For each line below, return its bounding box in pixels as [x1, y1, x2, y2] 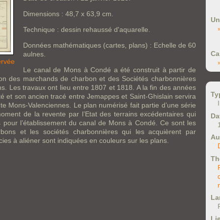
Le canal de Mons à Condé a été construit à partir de [23, 66, 196, 74]
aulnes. [23, 50, 46, 58]
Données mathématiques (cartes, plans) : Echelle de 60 [23, 41, 196, 49]
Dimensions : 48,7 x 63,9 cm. [23, 10, 113, 18]
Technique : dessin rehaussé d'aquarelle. [23, 26, 150, 33]
